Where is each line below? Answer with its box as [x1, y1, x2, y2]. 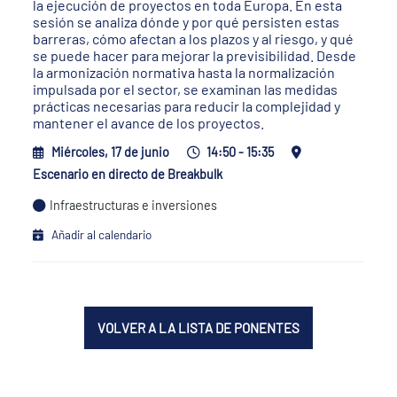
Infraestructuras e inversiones [50, 198, 218, 213]
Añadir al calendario [51, 227, 152, 242]
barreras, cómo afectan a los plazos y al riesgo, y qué [33, 30, 354, 47]
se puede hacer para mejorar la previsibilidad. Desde [33, 47, 357, 64]
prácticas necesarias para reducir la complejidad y [33, 97, 341, 114]
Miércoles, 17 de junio [51, 144, 170, 160]
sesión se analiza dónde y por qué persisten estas [33, 13, 340, 30]
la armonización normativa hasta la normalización [33, 64, 336, 81]
